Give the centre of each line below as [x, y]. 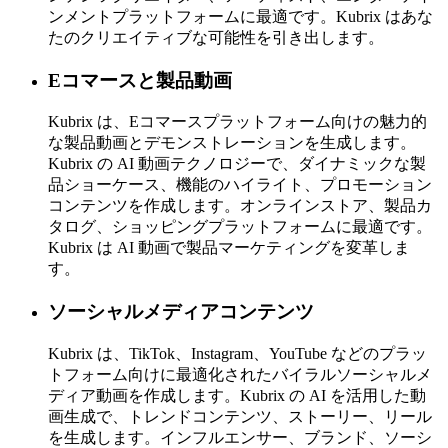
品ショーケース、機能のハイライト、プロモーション [240, 185]
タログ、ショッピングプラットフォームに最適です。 [240, 227]
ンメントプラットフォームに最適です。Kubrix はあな [240, 16]
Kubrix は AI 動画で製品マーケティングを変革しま [229, 248]
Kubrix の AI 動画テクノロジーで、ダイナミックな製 [237, 164]
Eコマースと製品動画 [140, 80]
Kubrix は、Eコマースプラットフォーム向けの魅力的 [237, 122]
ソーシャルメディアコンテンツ [181, 311]
